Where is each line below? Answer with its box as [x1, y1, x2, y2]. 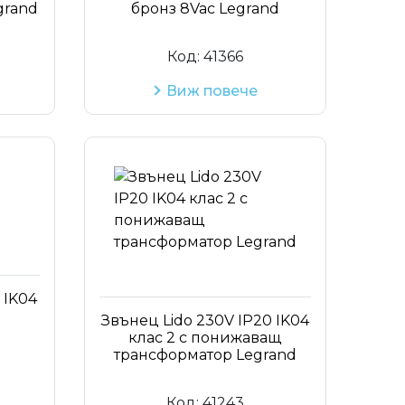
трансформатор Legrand [113, 345, 297, 363]
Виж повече [166, 81, 259, 99]
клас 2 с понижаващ [128, 328, 282, 346]
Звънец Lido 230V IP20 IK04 [100, 311, 309, 329]
